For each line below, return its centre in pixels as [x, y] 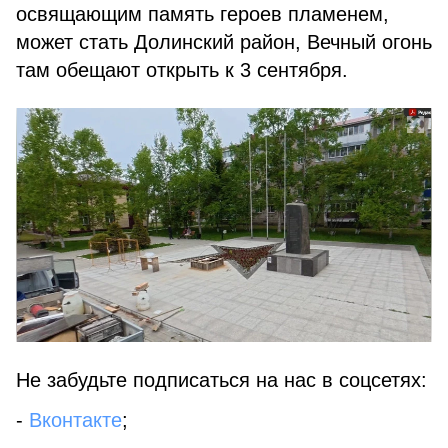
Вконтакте [75, 420]
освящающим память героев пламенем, [202, 14]
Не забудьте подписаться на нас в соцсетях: [221, 380]
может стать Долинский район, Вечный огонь [224, 42]
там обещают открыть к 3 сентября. [182, 70]
